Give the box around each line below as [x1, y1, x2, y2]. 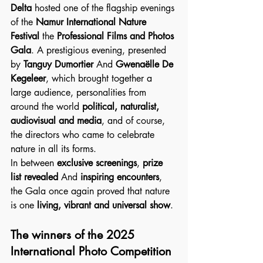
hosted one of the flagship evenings [32, 2, 177, 14]
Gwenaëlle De [116, 58, 176, 70]
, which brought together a [46, 72, 155, 85]
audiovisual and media [11, 114, 102, 127]
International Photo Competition [11, 244, 171, 259]
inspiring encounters [80, 171, 159, 183]
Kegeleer [11, 72, 46, 85]
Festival [11, 30, 39, 42]
